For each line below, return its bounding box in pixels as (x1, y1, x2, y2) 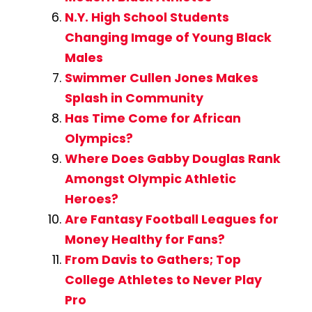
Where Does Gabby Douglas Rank (64, 150, 281, 167)
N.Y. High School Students (64, 8, 229, 26)
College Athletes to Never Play (64, 271, 262, 288)
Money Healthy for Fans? (64, 231, 225, 248)
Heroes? (64, 190, 118, 208)
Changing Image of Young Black (64, 29, 272, 46)
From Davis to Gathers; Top (64, 251, 241, 268)
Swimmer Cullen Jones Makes (64, 69, 258, 86)
